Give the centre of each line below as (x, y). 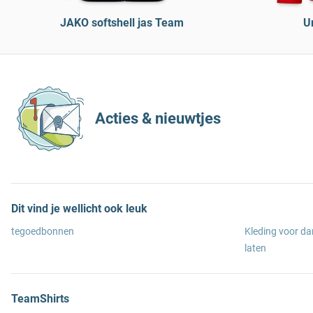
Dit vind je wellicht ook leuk (79, 209)
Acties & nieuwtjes (158, 118)
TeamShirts (40, 299)
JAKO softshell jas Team (122, 23)
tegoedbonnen (43, 231)
